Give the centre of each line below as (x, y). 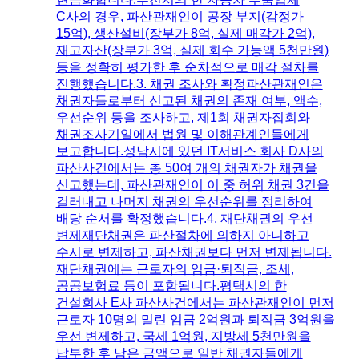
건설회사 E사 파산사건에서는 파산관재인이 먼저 (195, 302)
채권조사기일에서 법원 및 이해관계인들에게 (182, 134)
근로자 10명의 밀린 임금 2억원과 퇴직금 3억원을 (195, 319)
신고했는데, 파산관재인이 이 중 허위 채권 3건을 (192, 184)
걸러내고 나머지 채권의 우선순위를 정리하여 (184, 201)
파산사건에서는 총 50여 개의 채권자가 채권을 (186, 167)
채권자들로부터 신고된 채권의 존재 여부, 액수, (189, 100)
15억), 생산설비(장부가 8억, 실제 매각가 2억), (185, 33)
